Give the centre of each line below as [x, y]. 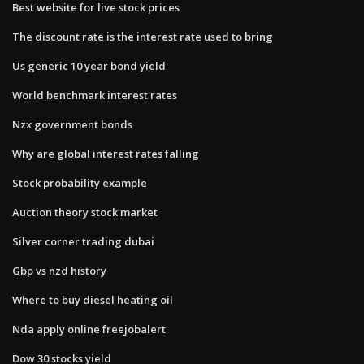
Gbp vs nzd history [59, 270]
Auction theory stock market [85, 212]
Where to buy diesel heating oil [93, 299]
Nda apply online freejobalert [89, 329]
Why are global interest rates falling [106, 153]
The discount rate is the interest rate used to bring [143, 36]
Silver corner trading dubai [83, 241]
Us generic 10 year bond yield [89, 65]
